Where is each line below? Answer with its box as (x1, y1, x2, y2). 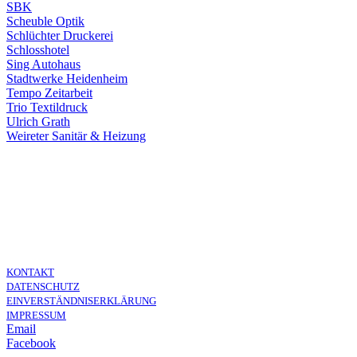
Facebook (6, 336, 56, 351)
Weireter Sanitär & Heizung (6, 129, 146, 143)
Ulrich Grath (6, 115, 70, 129)
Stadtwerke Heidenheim (6, 72, 127, 86)
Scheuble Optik (6, 14, 84, 29)
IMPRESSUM (6, 309, 66, 322)
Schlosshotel (6, 43, 69, 57)
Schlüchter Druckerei (6, 29, 113, 43)
